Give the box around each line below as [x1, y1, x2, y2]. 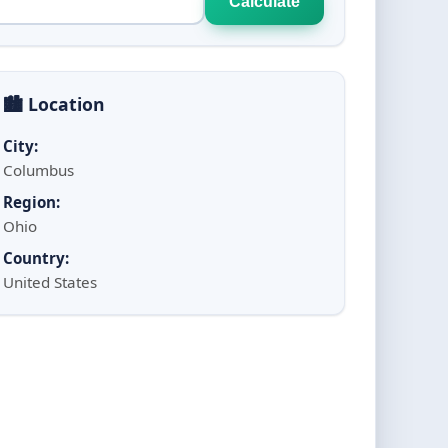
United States [3, 272, 97, 292]
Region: [3, 192, 60, 212]
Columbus [3, 160, 74, 180]
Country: [3, 248, 69, 268]
